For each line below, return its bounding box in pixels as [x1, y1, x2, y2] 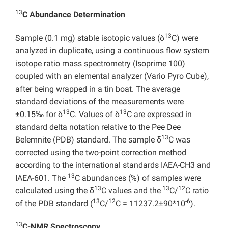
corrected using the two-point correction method [15, 148, 186, 158]
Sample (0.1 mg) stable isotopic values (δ [15, 33, 164, 43]
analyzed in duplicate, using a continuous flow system [15, 46, 209, 56]
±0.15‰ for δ [15, 109, 63, 120]
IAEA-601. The [15, 173, 68, 183]
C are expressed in [127, 109, 192, 120]
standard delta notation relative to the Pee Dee [15, 122, 181, 132]
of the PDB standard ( [15, 198, 93, 209]
